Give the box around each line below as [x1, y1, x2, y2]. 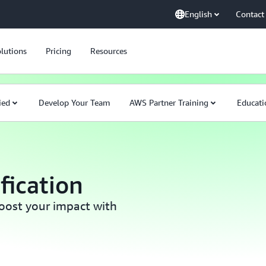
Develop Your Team [39, 97, 110, 107]
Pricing [46, 46, 71, 56]
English [185, 9, 212, 19]
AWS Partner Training [129, 97, 208, 107]
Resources [90, 46, 127, 56]
